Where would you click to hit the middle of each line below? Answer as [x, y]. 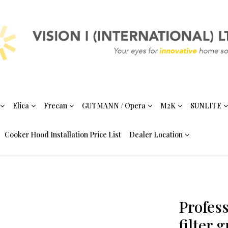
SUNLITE [206, 106]
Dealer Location [156, 135]
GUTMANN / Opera [114, 106]
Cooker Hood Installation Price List [63, 135]
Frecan [55, 106]
